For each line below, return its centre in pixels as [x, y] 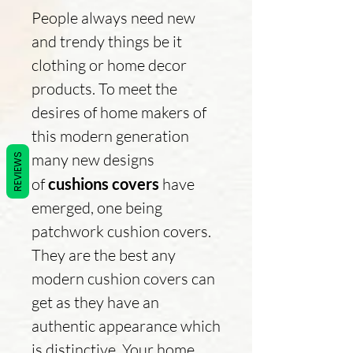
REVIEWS [18, 171]
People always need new [113, 17]
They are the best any [104, 255]
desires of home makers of [119, 112]
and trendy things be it [107, 41]
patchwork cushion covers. [121, 231]
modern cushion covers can [123, 278]
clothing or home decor [109, 65]
